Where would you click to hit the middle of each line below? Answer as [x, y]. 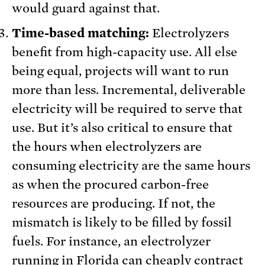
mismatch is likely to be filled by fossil [122, 223]
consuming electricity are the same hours [131, 166]
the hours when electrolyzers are [107, 147]
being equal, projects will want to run [120, 71]
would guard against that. [86, 9]
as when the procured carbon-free [110, 185]
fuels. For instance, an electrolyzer [111, 242]
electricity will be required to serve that [127, 109]
